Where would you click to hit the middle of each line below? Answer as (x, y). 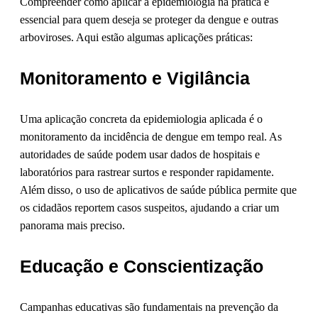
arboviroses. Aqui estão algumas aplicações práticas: (136, 38)
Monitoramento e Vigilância (135, 78)
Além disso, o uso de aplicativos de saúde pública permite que (158, 190)
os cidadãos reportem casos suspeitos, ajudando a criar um (149, 208)
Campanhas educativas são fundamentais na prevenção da (149, 307)
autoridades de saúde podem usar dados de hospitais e (140, 155)
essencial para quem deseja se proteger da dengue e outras (149, 20)
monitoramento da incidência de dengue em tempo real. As (151, 137)
